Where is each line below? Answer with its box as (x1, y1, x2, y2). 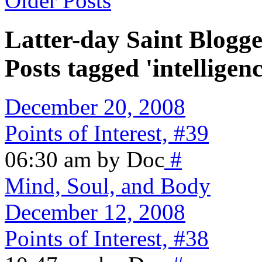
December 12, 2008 (5, 199, 185, 225)
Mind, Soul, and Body (5, 173, 211, 199)
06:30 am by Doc (5, 147, 164, 173)
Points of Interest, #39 (5, 120, 209, 146)
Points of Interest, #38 (5, 226, 209, 251)
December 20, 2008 (5, 94, 185, 120)
